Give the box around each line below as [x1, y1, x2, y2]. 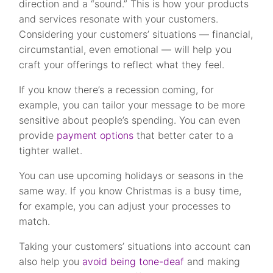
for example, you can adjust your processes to [19, 200, 231, 213]
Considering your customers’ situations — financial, [19, 28, 253, 41]
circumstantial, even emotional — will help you [19, 43, 232, 56]
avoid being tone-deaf [82, 255, 185, 268]
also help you [19, 255, 83, 268]
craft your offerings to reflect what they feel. [19, 58, 225, 71]
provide [19, 129, 57, 142]
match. [19, 215, 51, 228]
